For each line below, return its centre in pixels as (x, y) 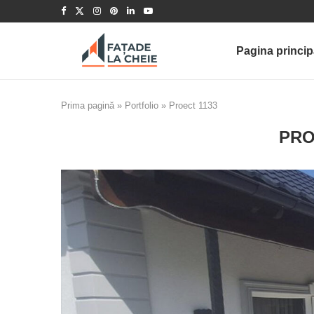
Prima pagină (88, 105)
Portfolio (142, 105)
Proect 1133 (193, 105)
